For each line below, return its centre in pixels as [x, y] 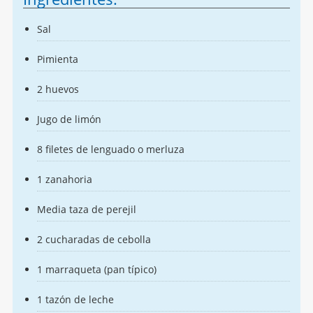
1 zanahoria [64, 180]
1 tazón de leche [75, 300]
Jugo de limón [69, 119]
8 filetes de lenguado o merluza [110, 150]
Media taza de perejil [86, 210]
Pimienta [57, 59]
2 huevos [58, 89]
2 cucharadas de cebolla [94, 240]
